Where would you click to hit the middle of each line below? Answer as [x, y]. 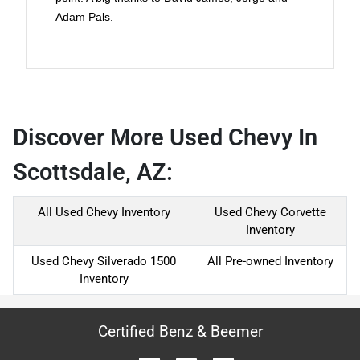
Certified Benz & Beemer [180, 331]
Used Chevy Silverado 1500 [104, 261]
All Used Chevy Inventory [104, 212]
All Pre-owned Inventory [270, 261]
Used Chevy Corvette [270, 212]
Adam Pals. [84, 17]
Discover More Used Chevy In [165, 137]
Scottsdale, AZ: [93, 172]
